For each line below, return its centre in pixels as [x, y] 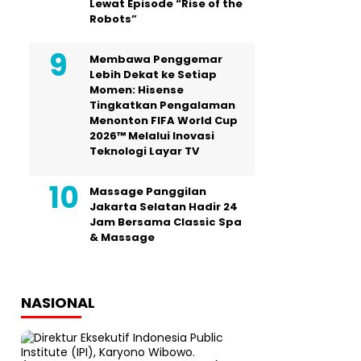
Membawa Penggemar [156, 59]
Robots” [113, 19]
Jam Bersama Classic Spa [166, 222]
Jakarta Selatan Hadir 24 [164, 207]
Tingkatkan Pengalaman [162, 105]
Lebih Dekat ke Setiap [153, 75]
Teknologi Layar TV [144, 151]
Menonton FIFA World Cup [164, 120]
